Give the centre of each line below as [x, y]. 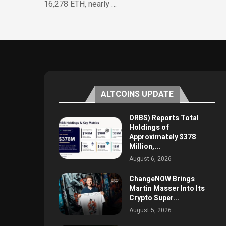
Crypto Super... [154, 198]
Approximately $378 [162, 137]
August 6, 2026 [150, 159]
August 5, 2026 [150, 210]
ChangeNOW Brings [162, 179]
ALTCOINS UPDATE [137, 95]
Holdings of [149, 128]
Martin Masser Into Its [167, 188]
